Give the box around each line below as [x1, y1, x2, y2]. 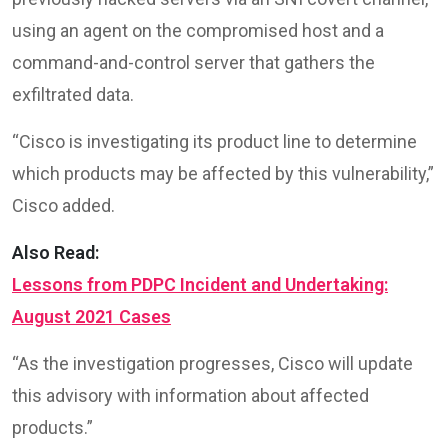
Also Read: [12, 241, 99, 263]
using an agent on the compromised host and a [12, 19, 384, 41]
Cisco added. [12, 194, 115, 216]
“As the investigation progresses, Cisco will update [12, 352, 413, 374]
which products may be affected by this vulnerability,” [12, 162, 434, 184]
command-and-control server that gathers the [12, 51, 375, 73]
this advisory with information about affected [12, 384, 369, 406]
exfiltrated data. [12, 83, 134, 105]
